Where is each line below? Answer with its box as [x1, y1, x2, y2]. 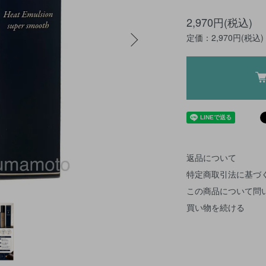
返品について [186, 151, 236, 163]
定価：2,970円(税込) [186, 31, 264, 43]
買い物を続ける [186, 201, 245, 213]
